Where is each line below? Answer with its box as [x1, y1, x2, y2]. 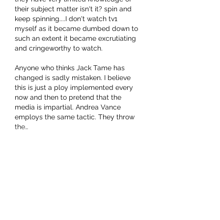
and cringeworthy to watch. [15, 44, 105, 53]
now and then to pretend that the [15, 93, 123, 102]
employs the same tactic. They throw [15, 113, 137, 121]
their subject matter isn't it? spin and [15, 5, 134, 13]
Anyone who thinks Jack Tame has [15, 64, 127, 72]
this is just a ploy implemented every [15, 83, 135, 92]
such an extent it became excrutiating [15, 34, 138, 43]
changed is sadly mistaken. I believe [15, 74, 133, 82]
